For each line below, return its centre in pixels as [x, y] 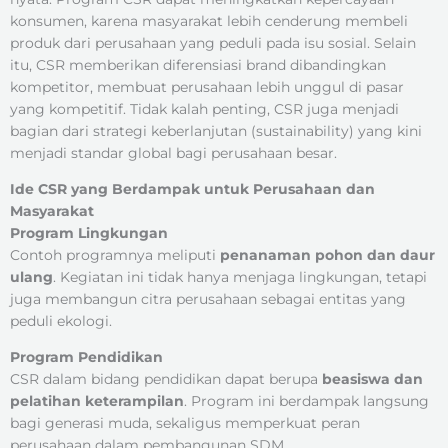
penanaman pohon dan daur [327, 254]
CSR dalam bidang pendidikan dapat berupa [166, 378]
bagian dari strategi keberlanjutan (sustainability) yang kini [216, 130]
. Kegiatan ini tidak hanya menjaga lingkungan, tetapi [240, 276]
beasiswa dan [372, 378]
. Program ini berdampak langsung [306, 400]
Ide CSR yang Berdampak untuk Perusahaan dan [192, 188]
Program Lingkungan [89, 232]
